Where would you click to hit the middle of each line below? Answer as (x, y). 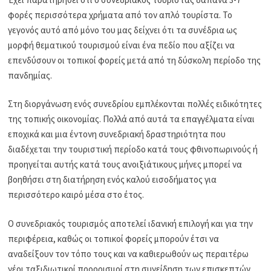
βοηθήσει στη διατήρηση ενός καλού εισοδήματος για (113, 180)
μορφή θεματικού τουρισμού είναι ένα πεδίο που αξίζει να (122, 45)
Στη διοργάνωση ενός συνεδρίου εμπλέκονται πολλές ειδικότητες (135, 104)
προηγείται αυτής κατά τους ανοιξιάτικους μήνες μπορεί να (125, 165)
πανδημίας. (30, 75)
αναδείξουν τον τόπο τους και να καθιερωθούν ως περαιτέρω (129, 253)
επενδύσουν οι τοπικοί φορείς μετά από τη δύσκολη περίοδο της (135, 60)
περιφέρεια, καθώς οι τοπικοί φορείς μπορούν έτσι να (114, 238)
